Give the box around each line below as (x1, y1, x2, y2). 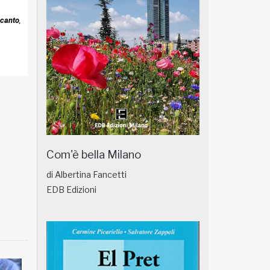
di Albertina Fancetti (46, 169, 127, 180)
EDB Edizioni (46, 184, 96, 195)
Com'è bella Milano (46, 147, 141, 162)
